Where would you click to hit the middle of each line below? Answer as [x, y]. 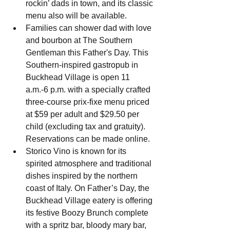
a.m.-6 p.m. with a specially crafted [89, 90]
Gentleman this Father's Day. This [88, 53]
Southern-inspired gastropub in [83, 65]
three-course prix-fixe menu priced [89, 102]
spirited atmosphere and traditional [90, 164]
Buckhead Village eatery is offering [90, 201]
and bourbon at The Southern [80, 41]
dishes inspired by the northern [83, 176]
